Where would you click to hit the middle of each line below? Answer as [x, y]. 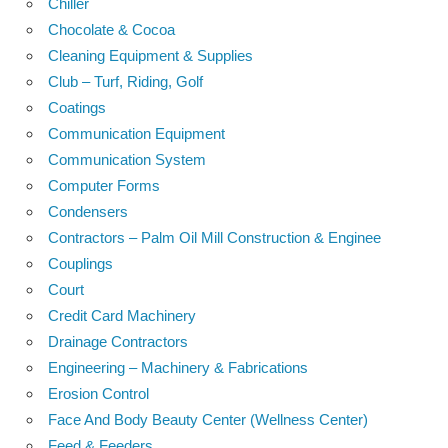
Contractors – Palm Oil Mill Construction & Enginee [214, 237]
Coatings [77, 107]
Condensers [88, 211]
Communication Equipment [136, 133]
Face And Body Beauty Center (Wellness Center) [208, 419]
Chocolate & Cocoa [111, 29]
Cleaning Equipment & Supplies [150, 55]
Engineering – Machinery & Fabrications [178, 367]
